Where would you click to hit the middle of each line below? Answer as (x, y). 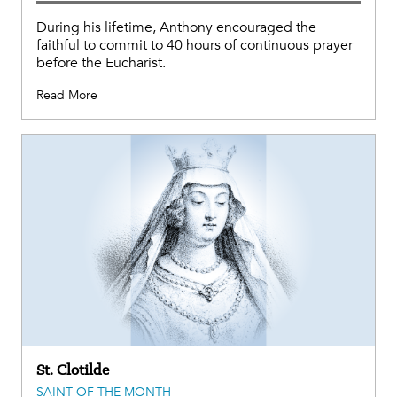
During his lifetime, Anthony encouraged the (176, 27)
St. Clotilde (73, 370)
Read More (67, 95)
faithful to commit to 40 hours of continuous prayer (195, 45)
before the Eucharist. (101, 62)
